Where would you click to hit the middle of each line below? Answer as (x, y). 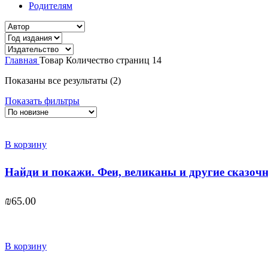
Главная (22, 60)
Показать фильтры (42, 101)
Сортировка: (146, 80)
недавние (139, 102)
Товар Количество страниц (96, 60)
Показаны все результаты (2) (63, 81)
